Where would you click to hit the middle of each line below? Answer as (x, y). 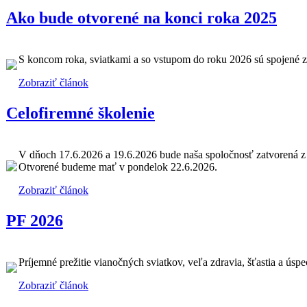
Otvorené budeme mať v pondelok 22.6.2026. (118, 167)
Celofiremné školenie (81, 113)
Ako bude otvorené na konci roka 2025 (142, 17)
